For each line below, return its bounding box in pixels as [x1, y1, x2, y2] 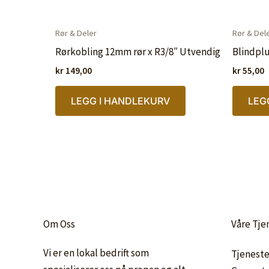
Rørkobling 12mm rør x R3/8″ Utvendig [55, 44, 220, 58]
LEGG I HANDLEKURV [71, 94, 170, 107]
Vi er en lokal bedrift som [43, 246, 149, 260]
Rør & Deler [55, 28, 97, 39]
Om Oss [43, 217, 75, 231]
